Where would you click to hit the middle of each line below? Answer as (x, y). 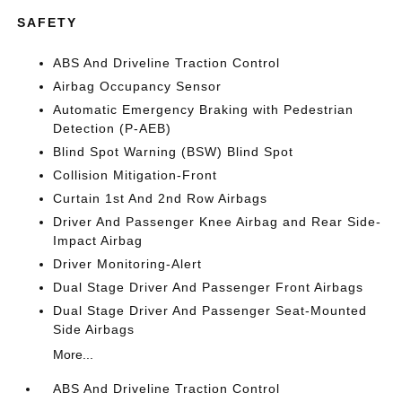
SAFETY (48, 22)
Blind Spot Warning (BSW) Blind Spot (174, 152)
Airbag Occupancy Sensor (138, 86)
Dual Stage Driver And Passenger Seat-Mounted (210, 310)
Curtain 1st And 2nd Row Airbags (161, 198)
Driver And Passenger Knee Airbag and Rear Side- (218, 222)
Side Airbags (94, 329)
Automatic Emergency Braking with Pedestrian (204, 109)
